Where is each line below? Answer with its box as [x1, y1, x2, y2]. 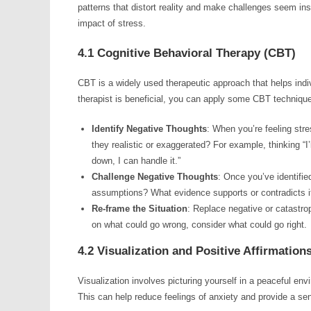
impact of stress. [78, 18, 146, 28]
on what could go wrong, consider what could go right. [92, 219, 307, 230]
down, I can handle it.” [92, 155, 180, 166]
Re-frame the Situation [92, 203, 187, 214]
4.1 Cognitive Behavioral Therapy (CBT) [78, 47, 296, 60]
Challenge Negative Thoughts [92, 171, 218, 182]
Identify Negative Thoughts [92, 124, 207, 134]
